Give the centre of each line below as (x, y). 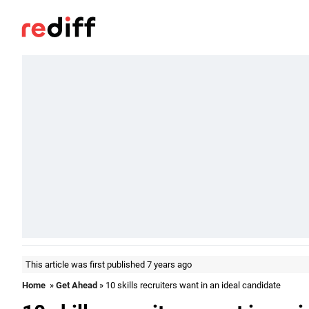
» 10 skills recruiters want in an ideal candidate (189, 285)
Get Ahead (77, 285)
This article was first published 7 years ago (109, 265)
